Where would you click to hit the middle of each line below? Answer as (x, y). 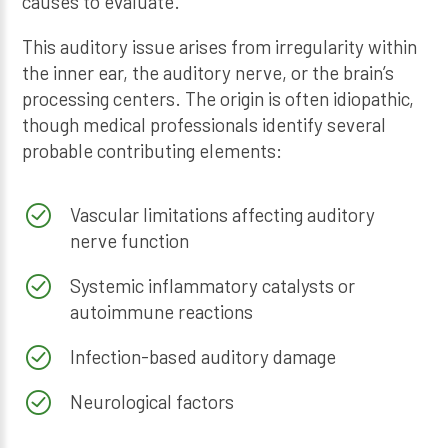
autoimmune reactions (161, 312)
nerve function (129, 241)
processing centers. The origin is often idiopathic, (218, 99)
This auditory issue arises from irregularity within (220, 47)
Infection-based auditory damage (202, 356)
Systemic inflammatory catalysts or (212, 286)
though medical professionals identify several (204, 125)
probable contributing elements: (152, 151)
